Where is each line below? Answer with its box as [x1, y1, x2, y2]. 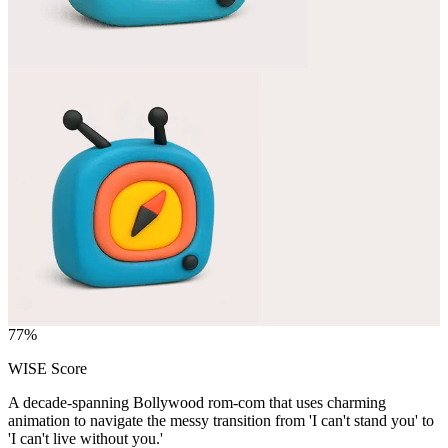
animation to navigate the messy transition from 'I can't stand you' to [8, 411, 434, 429]
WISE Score [8, 359, 87, 377]
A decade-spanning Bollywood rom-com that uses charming [8, 393, 386, 411]
